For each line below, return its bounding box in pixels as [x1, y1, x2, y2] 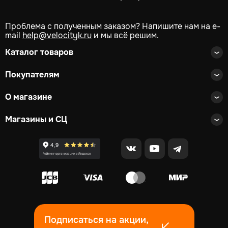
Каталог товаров [5, 47, 73, 58]
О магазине [5, 92, 52, 103]
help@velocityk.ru [22, 30, 92, 41]
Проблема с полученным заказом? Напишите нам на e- [5, 21, 220, 32]
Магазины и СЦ [5, 114, 67, 125]
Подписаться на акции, [44, 214, 149, 226]
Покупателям [5, 69, 60, 80]
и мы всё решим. [92, 30, 159, 41]
